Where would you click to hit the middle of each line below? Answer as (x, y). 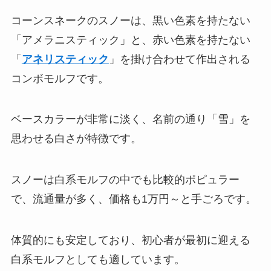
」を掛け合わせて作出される (179, 59)
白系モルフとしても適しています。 (98, 260)
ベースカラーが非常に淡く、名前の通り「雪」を (130, 119)
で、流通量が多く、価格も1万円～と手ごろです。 (133, 199)
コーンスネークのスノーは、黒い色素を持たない (130, 20)
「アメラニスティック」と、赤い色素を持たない (130, 40)
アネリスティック (65, 59)
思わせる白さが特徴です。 (76, 139)
